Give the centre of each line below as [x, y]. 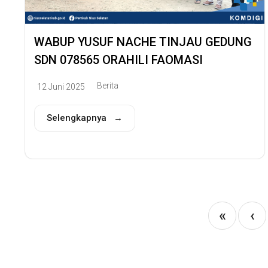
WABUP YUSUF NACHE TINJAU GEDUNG [143, 42]
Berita [108, 85]
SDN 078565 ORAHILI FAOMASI [118, 60]
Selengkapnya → [85, 118]
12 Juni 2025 [61, 87]
